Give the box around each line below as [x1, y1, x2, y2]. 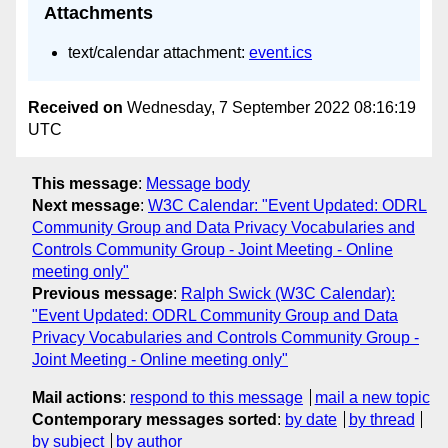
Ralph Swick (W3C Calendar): [181, 285, 395, 303]
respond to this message [130, 389, 303, 407]
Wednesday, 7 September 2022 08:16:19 [123, 98, 416, 116]
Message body [146, 175, 250, 193]
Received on [28, 98, 123, 116]
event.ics [249, 44, 312, 62]
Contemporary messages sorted [32, 411, 277, 429]
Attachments [44, 3, 153, 24]
